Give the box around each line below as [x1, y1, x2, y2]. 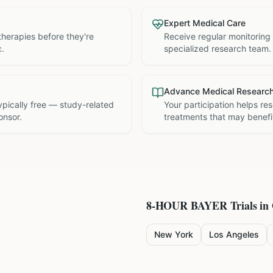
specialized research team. [164, 43, 271, 54]
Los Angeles [209, 229, 259, 239]
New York [154, 229, 193, 239]
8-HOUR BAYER [146, 197, 227, 213]
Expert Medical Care [164, 18, 246, 28]
